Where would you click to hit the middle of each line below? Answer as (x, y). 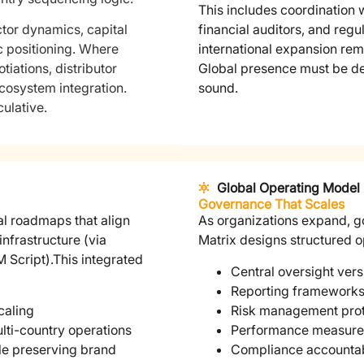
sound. (218, 87)
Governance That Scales (271, 204)
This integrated (98, 260)
